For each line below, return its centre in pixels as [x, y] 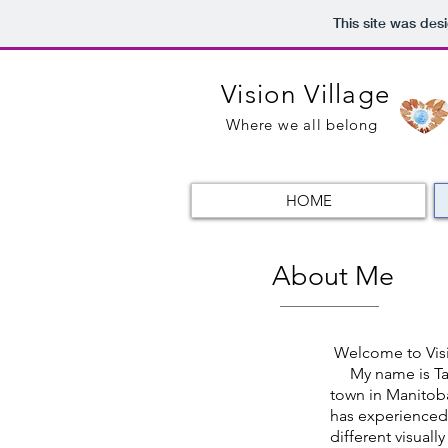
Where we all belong [302, 124]
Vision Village [306, 94]
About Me [336, 276]
